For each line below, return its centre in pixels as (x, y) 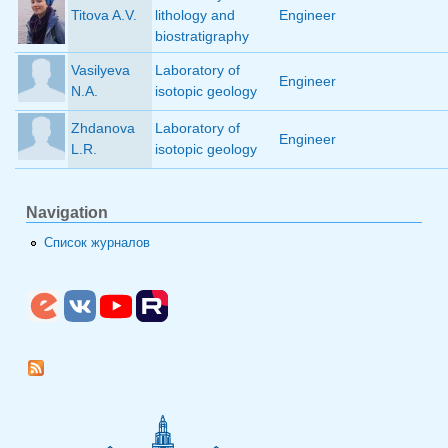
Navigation (67, 213)
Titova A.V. (104, 15)
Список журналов (97, 242)
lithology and (195, 15)
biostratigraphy (202, 36)
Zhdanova (103, 128)
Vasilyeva (100, 70)
